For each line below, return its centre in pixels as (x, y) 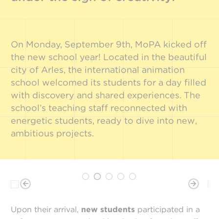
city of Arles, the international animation (98, 70)
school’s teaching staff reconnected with (99, 108)
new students (108, 209)
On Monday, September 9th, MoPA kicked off (109, 44)
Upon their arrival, (46, 209)
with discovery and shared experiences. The (106, 95)
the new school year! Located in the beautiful (109, 57)
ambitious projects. (53, 133)
